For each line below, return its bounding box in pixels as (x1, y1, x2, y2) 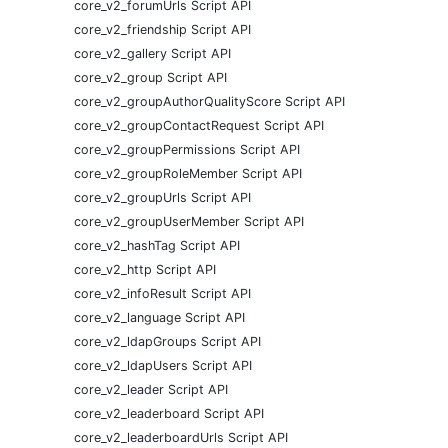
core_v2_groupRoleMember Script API (74, 166, 302, 182)
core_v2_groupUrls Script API (74, 190, 251, 206)
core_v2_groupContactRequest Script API (74, 118, 324, 134)
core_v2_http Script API (74, 262, 216, 278)
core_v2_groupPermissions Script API (74, 142, 300, 158)
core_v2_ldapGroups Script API (74, 334, 261, 350)
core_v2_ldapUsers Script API (74, 358, 252, 374)
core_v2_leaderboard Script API (74, 406, 264, 422)
